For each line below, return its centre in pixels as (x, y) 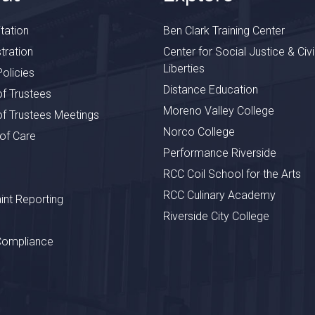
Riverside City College (216, 216)
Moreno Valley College (218, 110)
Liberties (184, 68)
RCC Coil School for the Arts (232, 174)
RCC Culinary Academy (219, 195)
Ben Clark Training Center (224, 30)
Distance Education (210, 89)
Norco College (199, 131)
